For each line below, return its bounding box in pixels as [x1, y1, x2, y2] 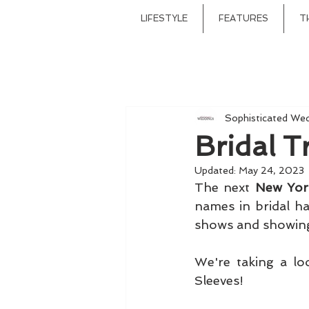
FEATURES [219, 13, 268, 23]
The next [195, 180, 255, 195]
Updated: [195, 165, 239, 176]
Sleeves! [195, 273, 243, 288]
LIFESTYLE [141, 13, 188, 23]
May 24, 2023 [239, 165, 304, 176]
